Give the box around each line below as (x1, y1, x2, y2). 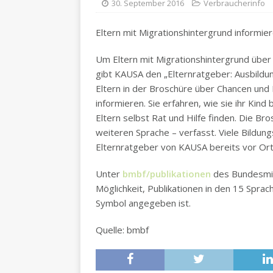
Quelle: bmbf (96, 224, 149, 236)
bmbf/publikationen (122, 168, 211, 180)
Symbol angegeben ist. (96, 197, 191, 209)
